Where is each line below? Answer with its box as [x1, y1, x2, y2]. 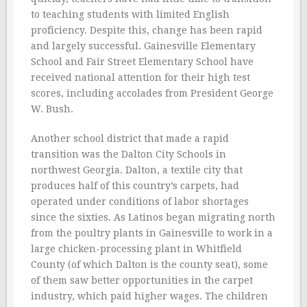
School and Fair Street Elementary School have [31, 56, 254, 67]
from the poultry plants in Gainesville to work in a [31, 228, 273, 238]
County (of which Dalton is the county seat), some [31, 259, 268, 270]
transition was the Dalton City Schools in [31, 149, 226, 160]
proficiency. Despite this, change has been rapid [31, 25, 262, 36]
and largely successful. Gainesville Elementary [31, 40, 256, 51]
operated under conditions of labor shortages [31, 196, 249, 207]
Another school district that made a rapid [31, 133, 229, 144]
